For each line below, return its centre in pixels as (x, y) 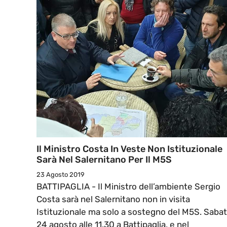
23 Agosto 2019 (61, 175)
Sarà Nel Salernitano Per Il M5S (104, 160)
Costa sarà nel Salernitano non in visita (113, 199)
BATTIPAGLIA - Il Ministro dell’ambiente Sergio (128, 187)
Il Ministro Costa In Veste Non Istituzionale (129, 149)
